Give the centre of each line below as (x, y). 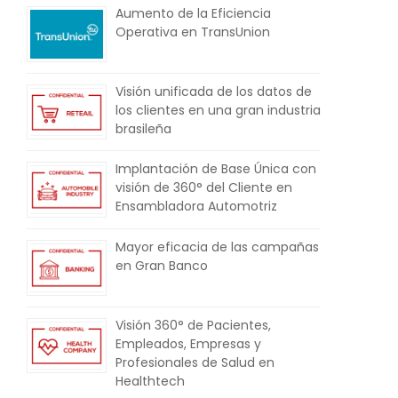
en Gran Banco (162, 265)
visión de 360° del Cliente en (204, 188)
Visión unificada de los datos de (214, 91)
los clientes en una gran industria (218, 110)
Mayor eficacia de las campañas (217, 247)
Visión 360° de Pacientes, (193, 325)
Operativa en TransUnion (193, 32)
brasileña (143, 128)
